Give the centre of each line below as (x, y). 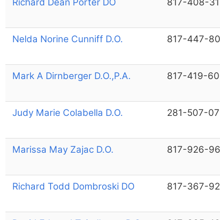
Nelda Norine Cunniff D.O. (67, 39)
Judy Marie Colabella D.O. (67, 112)
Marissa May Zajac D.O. (63, 149)
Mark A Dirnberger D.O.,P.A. (71, 76)
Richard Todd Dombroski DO (73, 186)
